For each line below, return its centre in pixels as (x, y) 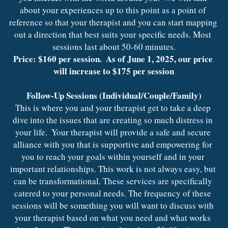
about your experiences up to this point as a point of (113, 10)
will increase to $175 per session (114, 71)
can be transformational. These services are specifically (113, 181)
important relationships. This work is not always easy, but (113, 168)
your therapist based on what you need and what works (113, 217)
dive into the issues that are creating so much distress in (113, 120)
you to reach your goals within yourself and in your (113, 156)
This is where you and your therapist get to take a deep (113, 107)
